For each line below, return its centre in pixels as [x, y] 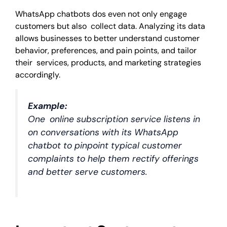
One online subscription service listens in [114, 119]
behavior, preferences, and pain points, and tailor [106, 50]
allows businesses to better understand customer [107, 38]
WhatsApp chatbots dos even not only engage [101, 14]
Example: [48, 106]
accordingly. [38, 74]
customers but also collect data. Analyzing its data [110, 26]
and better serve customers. [88, 172]
